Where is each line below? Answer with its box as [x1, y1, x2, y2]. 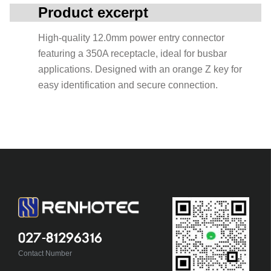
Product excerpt [38, 4, 148, 21]
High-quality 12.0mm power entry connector [38, 33, 224, 43]
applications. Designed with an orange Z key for [38, 64, 242, 74]
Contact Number [18, 249, 72, 258]
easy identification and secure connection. [38, 80, 218, 90]
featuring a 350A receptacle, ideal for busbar [38, 48, 227, 59]
